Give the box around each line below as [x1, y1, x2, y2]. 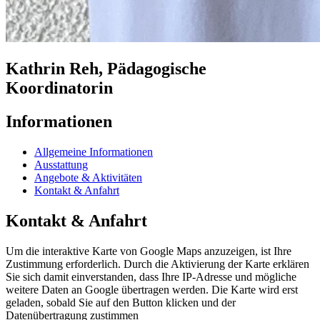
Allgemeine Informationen [34, 145, 153, 158]
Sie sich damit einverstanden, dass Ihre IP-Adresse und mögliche [6, 270, 296, 283]
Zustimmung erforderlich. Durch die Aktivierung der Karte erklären [6, 257, 309, 270]
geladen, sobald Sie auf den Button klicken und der [6, 296, 236, 309]
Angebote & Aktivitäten [34, 171, 142, 184]
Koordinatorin [6, 79, 113, 98]
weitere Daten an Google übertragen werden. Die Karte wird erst [6, 283, 298, 296]
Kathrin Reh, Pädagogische [6, 59, 206, 79]
